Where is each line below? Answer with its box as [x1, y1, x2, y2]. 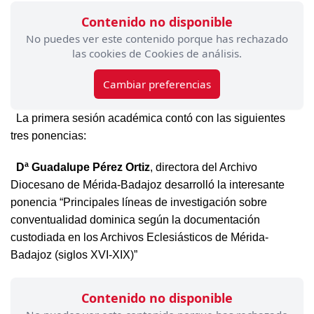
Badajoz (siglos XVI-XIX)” [11, 248, 160, 261]
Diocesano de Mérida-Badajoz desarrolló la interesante [11, 178, 285, 191]
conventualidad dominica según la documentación [11, 213, 260, 226]
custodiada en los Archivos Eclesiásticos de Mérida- [11, 231, 268, 243]
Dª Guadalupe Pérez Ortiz [16, 161, 150, 173]
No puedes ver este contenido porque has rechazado [26, 31, 288, 46]
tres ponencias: [11, 129, 86, 142]
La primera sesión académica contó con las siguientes [11, 111, 285, 124]
